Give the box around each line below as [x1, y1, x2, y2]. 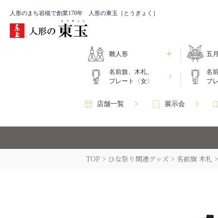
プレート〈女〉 [109, 77, 153, 85]
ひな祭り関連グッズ [108, 154, 169, 164]
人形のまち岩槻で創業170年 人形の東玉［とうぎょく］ [10, 10, 159, 17]
